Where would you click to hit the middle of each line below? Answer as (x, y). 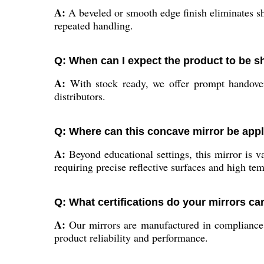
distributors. (80, 96)
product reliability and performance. (131, 237)
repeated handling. (94, 25)
